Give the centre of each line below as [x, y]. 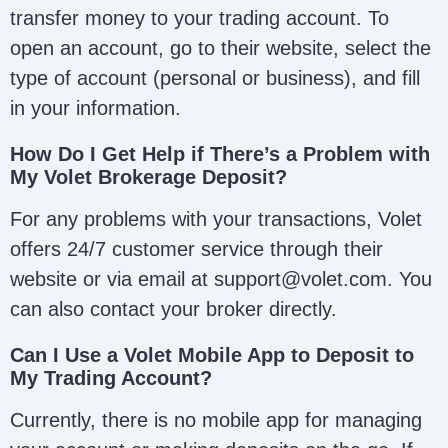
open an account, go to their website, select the [220, 47]
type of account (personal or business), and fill [215, 77]
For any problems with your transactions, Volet [216, 218]
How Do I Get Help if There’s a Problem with [220, 153]
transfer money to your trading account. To [199, 17]
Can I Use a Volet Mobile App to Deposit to [212, 354]
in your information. [95, 107]
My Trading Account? [111, 377]
